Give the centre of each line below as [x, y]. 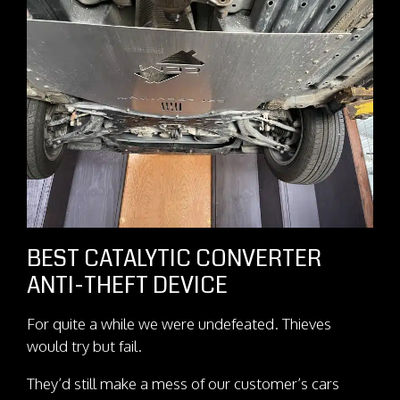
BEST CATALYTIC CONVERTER [174, 258]
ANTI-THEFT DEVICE [127, 285]
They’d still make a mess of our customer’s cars [183, 383]
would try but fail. [84, 346]
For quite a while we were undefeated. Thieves [179, 323]
